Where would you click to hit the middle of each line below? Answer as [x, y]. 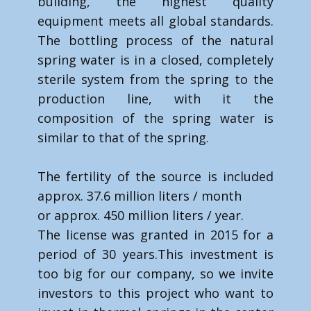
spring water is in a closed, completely [155, 60]
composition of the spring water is [155, 118]
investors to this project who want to [155, 293]
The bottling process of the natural [155, 40]
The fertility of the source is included [155, 176]
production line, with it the [155, 99]
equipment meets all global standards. [155, 21]
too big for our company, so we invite [155, 274]
